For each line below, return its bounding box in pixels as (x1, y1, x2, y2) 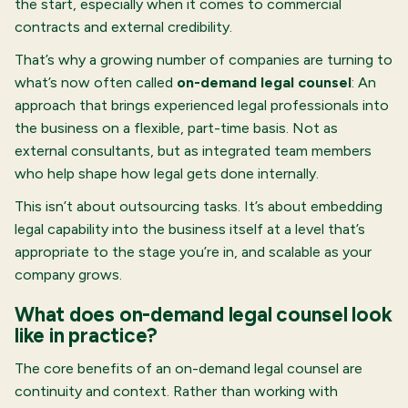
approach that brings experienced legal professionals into (15, 97, 389, 115)
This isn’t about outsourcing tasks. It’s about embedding (15, 198, 382, 216)
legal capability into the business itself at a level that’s (15, 220, 365, 239)
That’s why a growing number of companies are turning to (15, 51, 393, 69)
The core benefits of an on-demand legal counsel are (15, 359, 362, 377)
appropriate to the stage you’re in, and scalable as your (15, 243, 372, 261)
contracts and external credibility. (15, 18, 232, 36)
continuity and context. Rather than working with (15, 382, 338, 400)
